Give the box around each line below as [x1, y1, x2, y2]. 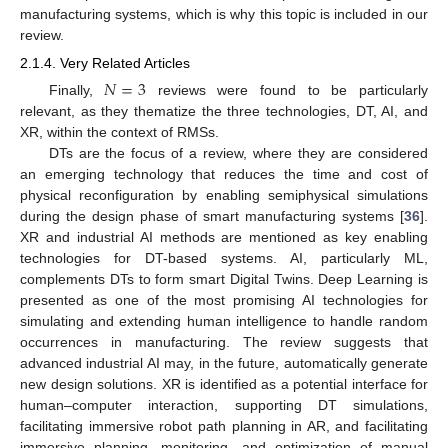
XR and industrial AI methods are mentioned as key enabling [20, 229, 428, 246]
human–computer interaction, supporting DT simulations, [20, 397, 428, 414]
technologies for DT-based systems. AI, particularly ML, [20, 250, 428, 267]
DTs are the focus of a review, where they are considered [48, 145, 428, 162]
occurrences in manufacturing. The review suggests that [20, 334, 428, 351]
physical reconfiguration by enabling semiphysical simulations [20, 187, 428, 204]
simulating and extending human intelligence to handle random [20, 313, 428, 330]
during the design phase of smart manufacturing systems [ [20, 208, 404, 225]
